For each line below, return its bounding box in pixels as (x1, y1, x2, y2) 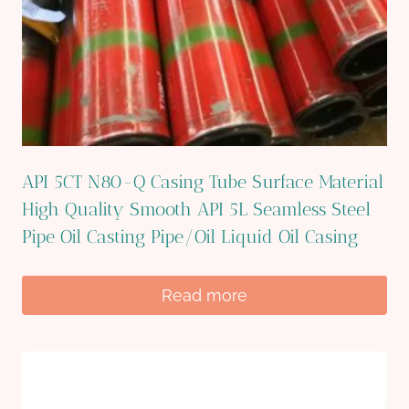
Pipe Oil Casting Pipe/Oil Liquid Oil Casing (22, 225, 358, 248)
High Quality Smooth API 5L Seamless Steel (22, 198, 371, 221)
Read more (162, 285, 247, 305)
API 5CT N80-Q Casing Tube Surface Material (22, 171, 383, 194)
